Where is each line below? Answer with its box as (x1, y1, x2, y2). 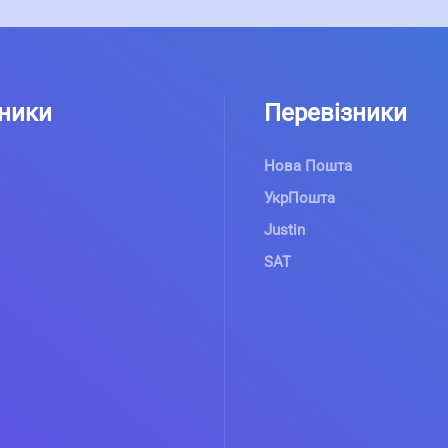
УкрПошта (264, 189, 335, 207)
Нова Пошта (264, 157, 352, 175)
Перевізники (264, 99, 407, 127)
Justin (264, 221, 305, 239)
